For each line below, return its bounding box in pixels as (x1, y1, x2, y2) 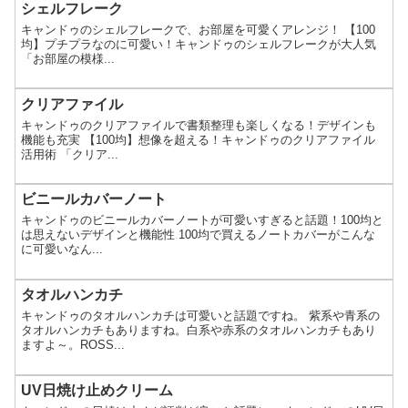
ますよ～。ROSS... (21, 338, 126, 352)
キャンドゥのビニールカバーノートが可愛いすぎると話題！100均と (21, 213, 384, 228)
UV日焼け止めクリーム (21, 382, 174, 398)
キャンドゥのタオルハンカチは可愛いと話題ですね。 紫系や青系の (21, 309, 381, 323)
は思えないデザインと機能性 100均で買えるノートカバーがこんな (21, 228, 376, 242)
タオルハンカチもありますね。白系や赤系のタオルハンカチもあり (21, 323, 377, 338)
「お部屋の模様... (21, 51, 116, 66)
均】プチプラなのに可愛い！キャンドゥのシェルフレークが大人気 (21, 36, 377, 51)
